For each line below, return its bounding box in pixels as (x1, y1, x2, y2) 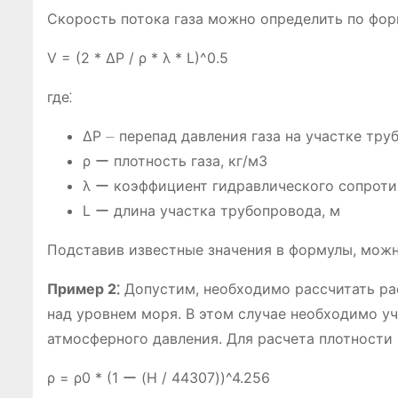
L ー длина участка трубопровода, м (83, 202, 340, 219)
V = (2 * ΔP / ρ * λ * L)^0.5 (47, 49, 228, 67)
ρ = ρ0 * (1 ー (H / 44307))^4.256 (47, 369, 270, 386)
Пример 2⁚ (47, 280, 120, 298)
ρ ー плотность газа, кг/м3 (83, 152, 267, 170)
